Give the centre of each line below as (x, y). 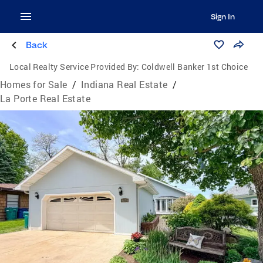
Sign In (222, 16)
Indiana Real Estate (124, 84)
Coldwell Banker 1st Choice (195, 67)
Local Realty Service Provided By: (75, 67)
